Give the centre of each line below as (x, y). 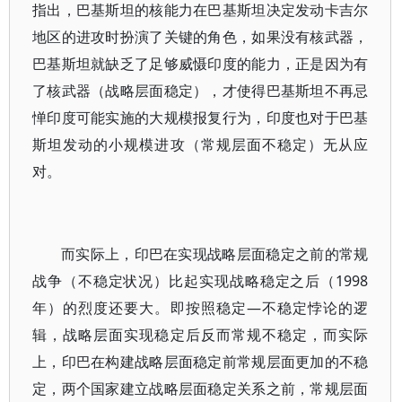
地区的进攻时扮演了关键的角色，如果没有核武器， (201, 37)
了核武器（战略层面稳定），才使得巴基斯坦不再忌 (201, 91)
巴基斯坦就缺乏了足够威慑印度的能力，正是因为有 (201, 64)
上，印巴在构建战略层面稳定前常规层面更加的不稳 (201, 362)
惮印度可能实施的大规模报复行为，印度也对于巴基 (201, 118)
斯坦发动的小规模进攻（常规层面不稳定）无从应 (201, 144)
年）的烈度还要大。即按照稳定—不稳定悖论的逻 (201, 308)
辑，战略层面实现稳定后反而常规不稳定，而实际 (201, 335)
